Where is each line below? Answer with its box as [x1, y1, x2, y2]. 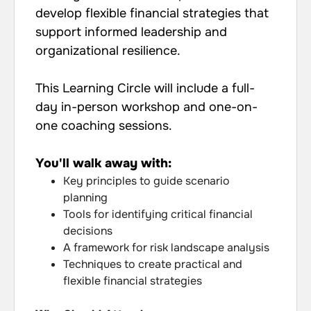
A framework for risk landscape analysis [63, 240, 269, 255]
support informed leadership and [35, 24, 227, 40]
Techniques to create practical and [63, 257, 242, 272]
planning [63, 190, 108, 205]
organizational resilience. [35, 43, 180, 59]
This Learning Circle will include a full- [35, 81, 255, 96]
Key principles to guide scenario [63, 174, 230, 189]
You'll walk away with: [35, 155, 171, 171]
